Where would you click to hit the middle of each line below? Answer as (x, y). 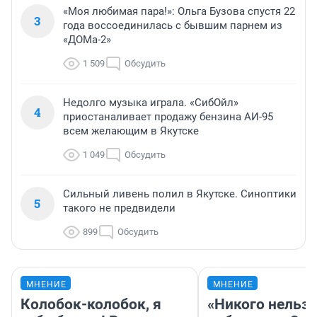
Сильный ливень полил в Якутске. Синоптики (180, 194)
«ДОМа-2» (87, 40)
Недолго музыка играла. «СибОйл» (151, 103)
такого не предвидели (119, 208)
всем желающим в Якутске (131, 131)
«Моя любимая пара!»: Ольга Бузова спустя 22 (179, 12)
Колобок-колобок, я (91, 305)
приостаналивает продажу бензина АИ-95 (168, 117)
